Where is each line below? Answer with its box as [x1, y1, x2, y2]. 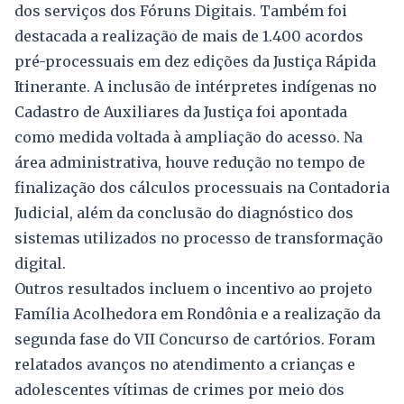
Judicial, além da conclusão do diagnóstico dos [14, 203, 353, 222]
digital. [14, 253, 66, 272]
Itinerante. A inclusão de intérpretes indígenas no [14, 77, 377, 96]
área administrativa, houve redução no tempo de [14, 152, 365, 171]
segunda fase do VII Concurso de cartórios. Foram [14, 329, 375, 348]
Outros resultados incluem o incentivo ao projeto [14, 279, 372, 298]
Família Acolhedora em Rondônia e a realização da [14, 304, 381, 323]
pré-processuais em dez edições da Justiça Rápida [14, 51, 376, 70]
